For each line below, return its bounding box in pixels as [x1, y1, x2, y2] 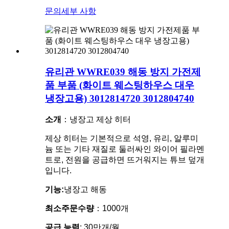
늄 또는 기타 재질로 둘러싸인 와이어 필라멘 [45, 145, 204, 154]
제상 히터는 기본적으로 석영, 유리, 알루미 [45, 134, 198, 143]
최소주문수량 [45, 204, 94, 213]
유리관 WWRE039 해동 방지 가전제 [45, 66, 201, 77]
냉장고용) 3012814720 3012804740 [45, 93, 194, 104]
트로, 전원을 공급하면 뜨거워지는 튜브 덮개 [45, 155, 204, 165]
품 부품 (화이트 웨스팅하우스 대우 [45, 79, 194, 90]
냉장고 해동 [64, 185, 107, 194]
